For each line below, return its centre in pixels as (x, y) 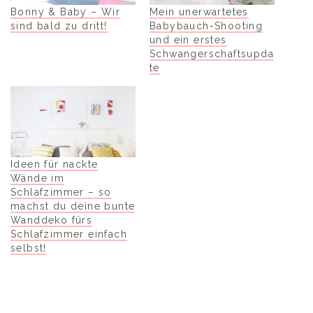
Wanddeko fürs (52, 220)
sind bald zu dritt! (59, 26)
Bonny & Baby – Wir (66, 12)
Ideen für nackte (54, 164)
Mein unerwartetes (199, 12)
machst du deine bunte (73, 206)
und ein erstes (188, 39)
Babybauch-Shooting (206, 26)
